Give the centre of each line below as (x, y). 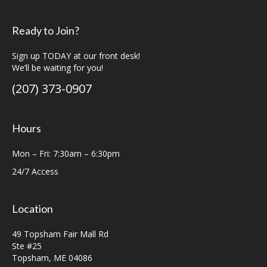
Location (32, 209)
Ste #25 (27, 246)
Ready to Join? (46, 30)
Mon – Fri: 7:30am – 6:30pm (66, 153)
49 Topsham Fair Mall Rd (60, 234)
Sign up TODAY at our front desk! (76, 56)
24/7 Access (35, 171)
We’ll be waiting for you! (58, 68)
